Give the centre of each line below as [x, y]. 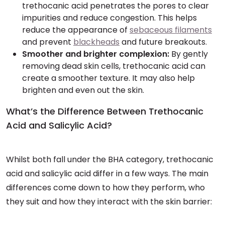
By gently [189, 54]
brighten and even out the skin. [83, 90]
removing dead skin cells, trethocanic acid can [114, 66]
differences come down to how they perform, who [105, 188]
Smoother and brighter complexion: [96, 54]
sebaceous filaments [171, 30]
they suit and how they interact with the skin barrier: [109, 202]
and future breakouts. [163, 42]
